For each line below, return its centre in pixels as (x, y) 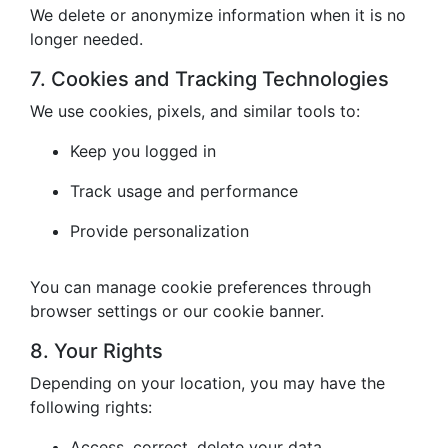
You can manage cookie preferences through (200, 287)
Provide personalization (159, 231)
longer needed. (86, 39)
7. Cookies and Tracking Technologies (209, 79)
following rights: (91, 407)
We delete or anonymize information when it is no (218, 15)
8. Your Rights (96, 351)
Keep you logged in (143, 151)
